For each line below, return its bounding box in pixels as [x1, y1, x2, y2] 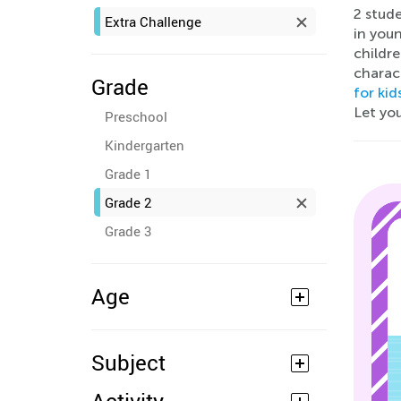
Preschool [105, 107, 167, 125]
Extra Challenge [105, 13, 201, 30]
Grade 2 [105, 193, 151, 211]
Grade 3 [105, 222, 151, 240]
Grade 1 [105, 165, 151, 183]
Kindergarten [105, 136, 184, 154]
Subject [91, 348, 166, 377]
